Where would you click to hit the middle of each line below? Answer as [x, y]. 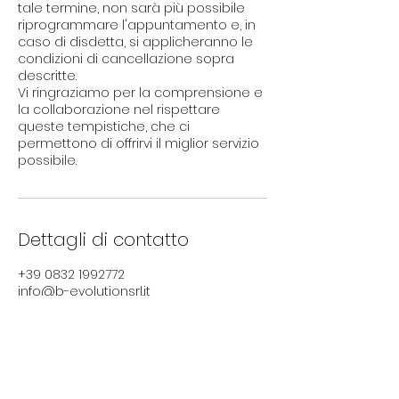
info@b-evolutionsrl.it [84, 292]
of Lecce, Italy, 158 [73, 326]
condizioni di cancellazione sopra [126, 59]
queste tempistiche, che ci [104, 127]
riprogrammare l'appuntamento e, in [137, 25]
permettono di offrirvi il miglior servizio [138, 144]
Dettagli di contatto [103, 240]
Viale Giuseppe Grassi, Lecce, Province [141, 309]
